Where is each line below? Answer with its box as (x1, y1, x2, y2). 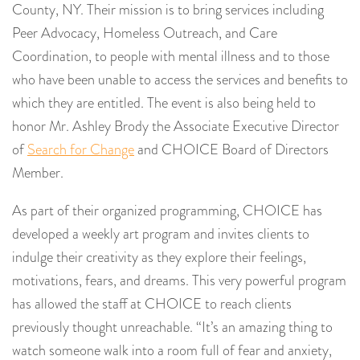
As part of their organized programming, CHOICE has (12, 200, 322, 222)
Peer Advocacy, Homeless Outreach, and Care (12, 22, 277, 44)
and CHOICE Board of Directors (134, 139, 329, 161)
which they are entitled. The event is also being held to (12, 92, 316, 114)
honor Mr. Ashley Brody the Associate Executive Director (12, 116, 339, 137)
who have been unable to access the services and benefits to (12, 69, 348, 91)
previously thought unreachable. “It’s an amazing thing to (12, 317, 333, 338)
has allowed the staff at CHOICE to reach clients (12, 293, 292, 315)
